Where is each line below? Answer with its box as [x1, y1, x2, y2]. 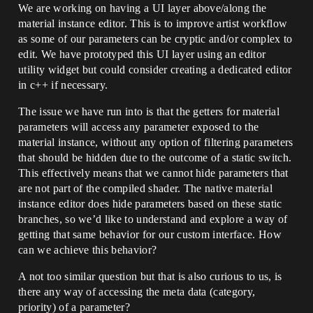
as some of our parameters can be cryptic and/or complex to [18, 33, 293, 45]
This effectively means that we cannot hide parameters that [18, 167, 289, 179]
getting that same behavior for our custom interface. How [18, 228, 282, 240]
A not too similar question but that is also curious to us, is [18, 270, 282, 282]
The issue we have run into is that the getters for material [18, 105, 279, 117]
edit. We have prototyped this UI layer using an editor [18, 48, 266, 60]
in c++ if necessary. [18, 79, 108, 91]
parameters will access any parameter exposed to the [18, 121, 259, 133]
